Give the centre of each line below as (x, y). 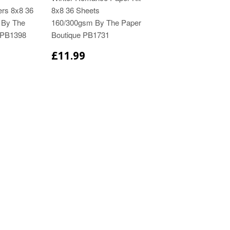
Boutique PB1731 (81, 35)
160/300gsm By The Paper (97, 23)
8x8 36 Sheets (76, 10)
